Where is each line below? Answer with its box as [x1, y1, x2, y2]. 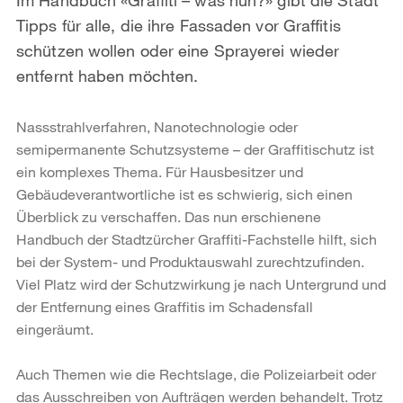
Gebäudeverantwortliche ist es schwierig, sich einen [16, 184, 353, 202]
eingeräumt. [16, 319, 94, 337]
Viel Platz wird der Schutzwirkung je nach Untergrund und [16, 274, 386, 292]
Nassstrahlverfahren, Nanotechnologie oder [16, 117, 298, 135]
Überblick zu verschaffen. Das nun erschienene [16, 207, 321, 225]
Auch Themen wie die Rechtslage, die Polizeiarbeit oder [16, 364, 376, 382]
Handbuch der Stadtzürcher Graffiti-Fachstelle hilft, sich [16, 229, 377, 247]
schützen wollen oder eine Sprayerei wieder [16, 40, 340, 60]
